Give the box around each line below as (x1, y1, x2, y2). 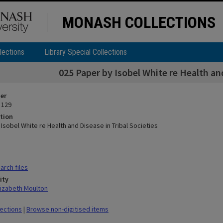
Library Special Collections (44, 47, 127, 57)
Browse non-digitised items (26, 205, 109, 214)
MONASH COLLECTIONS (62, 13, 216, 32)
